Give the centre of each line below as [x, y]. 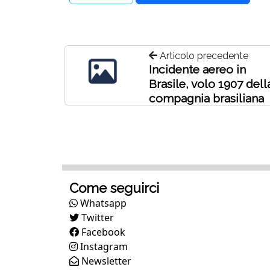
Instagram [103, 246]
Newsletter [105, 261]
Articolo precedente [203, 55]
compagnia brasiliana [207, 98]
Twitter [96, 217]
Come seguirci [114, 188]
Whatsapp [102, 203]
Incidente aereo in [198, 69]
